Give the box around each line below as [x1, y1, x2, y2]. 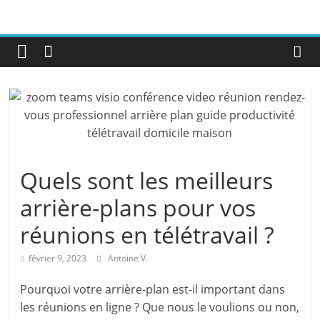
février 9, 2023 [29, 252, 87, 264]
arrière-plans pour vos [20, 192, 256, 223]
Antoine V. [108, 252, 149, 264]
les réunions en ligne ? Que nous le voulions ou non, [20, 299, 300, 315]
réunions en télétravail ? [20, 219, 275, 250]
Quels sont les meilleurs [20, 165, 274, 196]
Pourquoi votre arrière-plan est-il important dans [20, 281, 286, 297]
